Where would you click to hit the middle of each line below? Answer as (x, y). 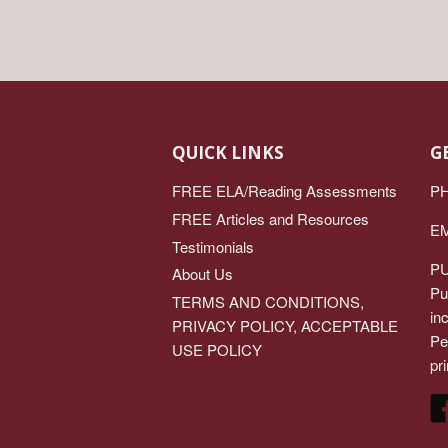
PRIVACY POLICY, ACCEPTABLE (285, 325)
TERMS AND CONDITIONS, (268, 301)
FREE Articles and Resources (270, 218)
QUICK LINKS (228, 152)
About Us (202, 274)
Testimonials (213, 246)
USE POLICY (217, 349)
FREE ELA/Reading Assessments (284, 190)
